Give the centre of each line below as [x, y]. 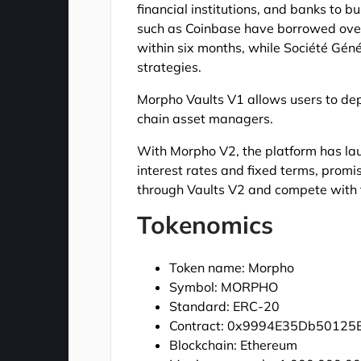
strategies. [170, 66]
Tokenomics [205, 224]
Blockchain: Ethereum [234, 344]
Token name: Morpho [232, 267]
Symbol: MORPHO [224, 286]
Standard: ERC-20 [225, 306]
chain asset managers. [205, 118]
